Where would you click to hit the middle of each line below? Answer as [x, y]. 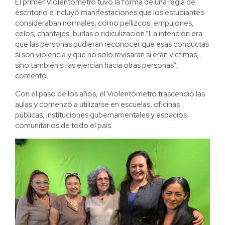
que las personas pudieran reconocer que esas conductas [112, 44]
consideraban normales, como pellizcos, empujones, [104, 23]
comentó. [32, 76]
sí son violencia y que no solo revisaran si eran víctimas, [107, 54]
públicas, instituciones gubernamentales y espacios [101, 115]
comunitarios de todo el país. [64, 125]
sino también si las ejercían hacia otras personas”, [97, 65]
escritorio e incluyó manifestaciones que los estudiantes [109, 12]
